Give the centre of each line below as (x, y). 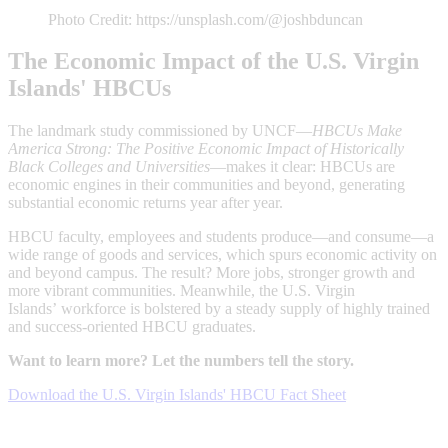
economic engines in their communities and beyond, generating (206, 185)
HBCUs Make (357, 131)
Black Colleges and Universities (109, 167)
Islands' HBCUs (89, 88)
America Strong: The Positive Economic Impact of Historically (206, 149)
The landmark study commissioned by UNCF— (160, 131)
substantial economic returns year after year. (145, 203)
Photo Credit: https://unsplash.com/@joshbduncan (205, 19)
